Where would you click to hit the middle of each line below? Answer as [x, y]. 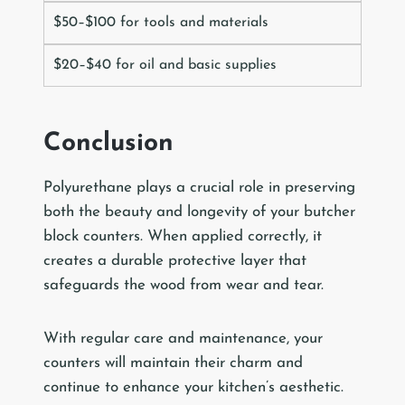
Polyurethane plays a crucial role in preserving [199, 188]
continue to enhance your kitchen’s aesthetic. [193, 388]
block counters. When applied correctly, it [183, 237]
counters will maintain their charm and [173, 363]
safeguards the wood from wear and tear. [184, 286]
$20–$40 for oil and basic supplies [165, 66]
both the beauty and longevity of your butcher [199, 212]
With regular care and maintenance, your [183, 339]
